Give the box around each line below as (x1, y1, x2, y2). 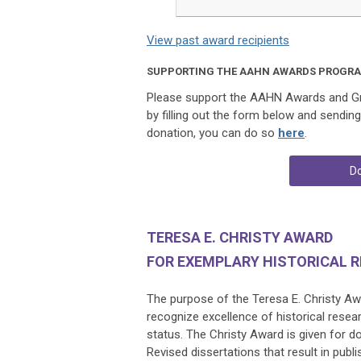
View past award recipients (147, 32, 289, 48)
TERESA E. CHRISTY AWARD (147, 228, 333, 246)
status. (147, 326, 186, 342)
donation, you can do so (147, 125, 278, 140)
